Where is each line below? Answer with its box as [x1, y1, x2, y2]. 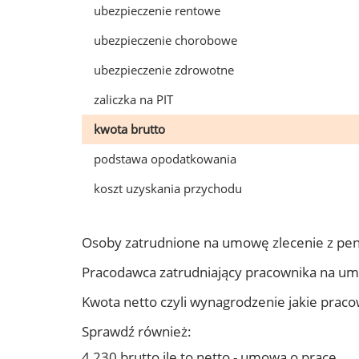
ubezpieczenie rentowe [94, 2, 220, 18]
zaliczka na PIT [94, 91, 173, 107]
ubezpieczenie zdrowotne [94, 62, 234, 78]
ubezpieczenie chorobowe [94, 32, 237, 48]
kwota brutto [94, 121, 165, 137]
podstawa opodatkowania [94, 151, 236, 167]
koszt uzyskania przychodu [94, 180, 242, 196]
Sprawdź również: [82, 322, 192, 341]
